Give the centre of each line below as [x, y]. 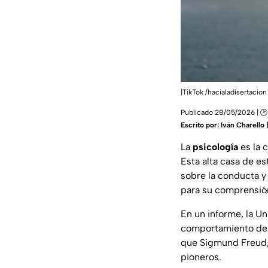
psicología [215, 147]
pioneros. [201, 257]
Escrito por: [201, 125]
